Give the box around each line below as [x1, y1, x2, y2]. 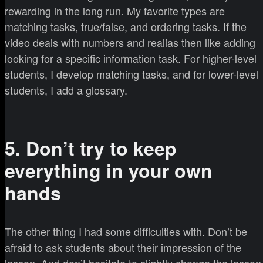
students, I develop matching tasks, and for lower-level [5, 66, 258, 82]
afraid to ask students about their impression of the [5, 240, 241, 255]
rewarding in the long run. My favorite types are [5, 2, 225, 18]
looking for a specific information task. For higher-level [5, 50, 257, 66]
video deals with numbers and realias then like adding [5, 34, 255, 50]
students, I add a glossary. [5, 82, 127, 97]
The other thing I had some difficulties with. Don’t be [5, 224, 247, 240]
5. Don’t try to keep [5, 134, 177, 161]
